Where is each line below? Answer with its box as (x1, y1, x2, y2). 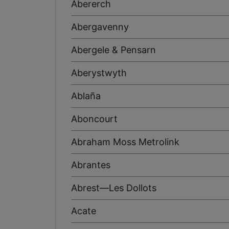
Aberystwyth (71, 67, 127, 78)
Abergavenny (71, 21, 129, 32)
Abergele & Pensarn (71, 44, 156, 55)
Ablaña (71, 90, 101, 101)
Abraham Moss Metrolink (71, 136, 179, 147)
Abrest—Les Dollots (71, 182, 156, 193)
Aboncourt (71, 113, 118, 124)
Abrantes (71, 159, 110, 170)
